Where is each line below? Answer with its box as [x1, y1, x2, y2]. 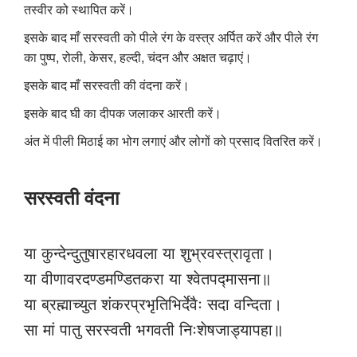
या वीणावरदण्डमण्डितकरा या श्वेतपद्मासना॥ [24, 270, 271, 288]
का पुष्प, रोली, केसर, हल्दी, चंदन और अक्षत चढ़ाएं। [24, 51, 252, 65]
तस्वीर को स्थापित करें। [24, 3, 134, 18]
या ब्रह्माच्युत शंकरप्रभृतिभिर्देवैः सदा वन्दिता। [24, 296, 282, 314]
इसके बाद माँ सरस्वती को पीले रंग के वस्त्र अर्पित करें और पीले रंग [24, 31, 318, 45]
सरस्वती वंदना [24, 187, 119, 210]
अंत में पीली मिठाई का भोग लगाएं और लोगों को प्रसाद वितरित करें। [24, 135, 323, 149]
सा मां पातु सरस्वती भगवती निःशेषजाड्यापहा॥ [24, 321, 283, 339]
